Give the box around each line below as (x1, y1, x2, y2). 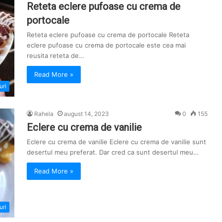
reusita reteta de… (27, 52, 84, 59)
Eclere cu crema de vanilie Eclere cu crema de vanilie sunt (27, 138, 206, 146)
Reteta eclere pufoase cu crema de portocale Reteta (27, 31, 189, 39)
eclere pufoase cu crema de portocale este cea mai (27, 41, 186, 49)
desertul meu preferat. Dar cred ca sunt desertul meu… (27, 148, 199, 156)
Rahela (34, 110, 54, 117)
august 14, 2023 (64, 110, 109, 117)
